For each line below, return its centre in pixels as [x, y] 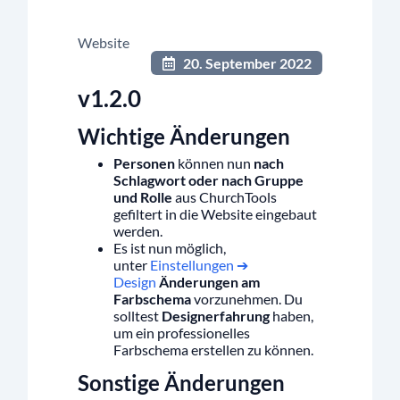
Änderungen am [210, 282]
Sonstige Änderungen [182, 383]
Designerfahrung [216, 316]
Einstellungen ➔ [200, 265]
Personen [145, 163]
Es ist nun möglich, [170, 248]
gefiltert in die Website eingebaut [216, 214]
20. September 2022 [247, 63]
